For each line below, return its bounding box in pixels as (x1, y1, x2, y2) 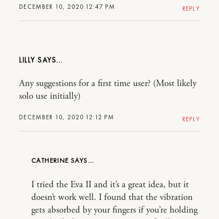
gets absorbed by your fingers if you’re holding (31, 204, 197, 216)
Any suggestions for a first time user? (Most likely (19, 77, 197, 89)
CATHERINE (31, 155, 69, 165)
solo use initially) (19, 90, 81, 102)
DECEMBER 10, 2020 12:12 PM (19, 112, 114, 121)
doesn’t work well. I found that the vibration (31, 191, 193, 203)
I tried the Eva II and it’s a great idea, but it (31, 178, 189, 191)
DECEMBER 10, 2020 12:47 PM (19, 2, 115, 11)
